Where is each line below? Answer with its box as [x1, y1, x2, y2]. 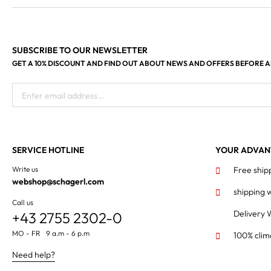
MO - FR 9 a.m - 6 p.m [12, 229, 90, 238]
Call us [12, 198, 33, 207]
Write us [12, 165, 38, 174]
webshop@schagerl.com [12, 176, 104, 187]
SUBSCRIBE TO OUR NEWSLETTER [12, 45, 148, 56]
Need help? [12, 249, 55, 260]
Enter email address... [22, 90, 105, 101]
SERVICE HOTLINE [12, 145, 84, 155]
